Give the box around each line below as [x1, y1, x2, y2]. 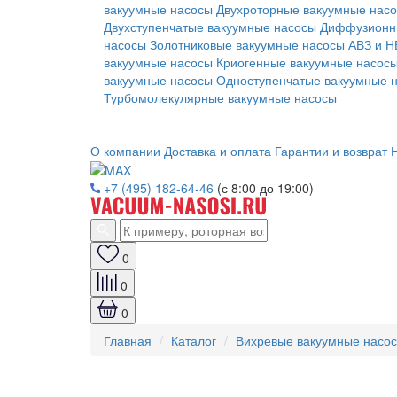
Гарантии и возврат [275, 142, 387, 160]
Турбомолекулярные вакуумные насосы [104, 89, 337, 106]
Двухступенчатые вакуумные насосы [104, 18, 316, 35]
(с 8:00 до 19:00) [217, 179, 314, 198]
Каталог [171, 331, 216, 350]
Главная [104, 331, 152, 350]
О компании [90, 142, 160, 160]
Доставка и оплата [164, 142, 271, 160]
